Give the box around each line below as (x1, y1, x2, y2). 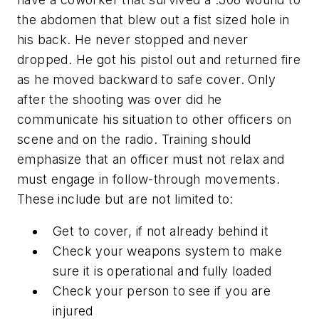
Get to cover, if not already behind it (53, 224, 269, 239)
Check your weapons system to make (53, 244, 283, 259)
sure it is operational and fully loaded (53, 263, 272, 279)
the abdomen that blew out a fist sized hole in (17, 11, 290, 27)
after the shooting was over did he (17, 91, 222, 107)
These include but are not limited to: (17, 191, 234, 206)
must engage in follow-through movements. (17, 171, 280, 187)
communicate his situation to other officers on (17, 111, 292, 127)
